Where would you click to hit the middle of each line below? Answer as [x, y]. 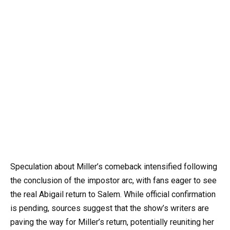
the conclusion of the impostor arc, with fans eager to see [113, 180]
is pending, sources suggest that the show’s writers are [110, 208]
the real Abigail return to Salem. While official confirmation [113, 194]
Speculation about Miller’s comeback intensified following [114, 166]
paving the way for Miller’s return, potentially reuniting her [112, 222]
